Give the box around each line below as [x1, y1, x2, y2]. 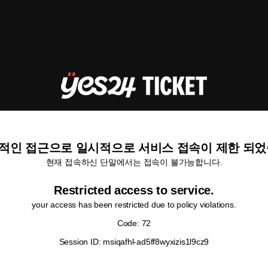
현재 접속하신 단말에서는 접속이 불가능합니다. [45, 157, 223, 167]
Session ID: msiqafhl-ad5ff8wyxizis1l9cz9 [59, 237, 209, 246]
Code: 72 [117, 218, 151, 228]
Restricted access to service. [54, 184, 214, 197]
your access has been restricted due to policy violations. [32, 200, 236, 209]
